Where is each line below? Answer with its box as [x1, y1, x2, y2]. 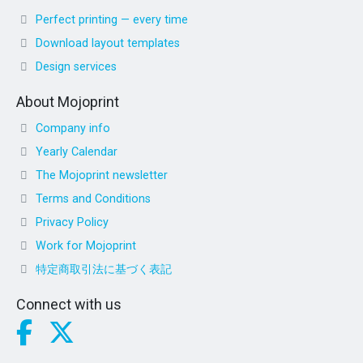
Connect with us [16, 295, 122, 313]
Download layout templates [36, 36, 180, 50]
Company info [36, 121, 110, 135]
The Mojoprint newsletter [36, 168, 168, 182]
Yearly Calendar [36, 144, 117, 159]
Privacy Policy [36, 215, 109, 229]
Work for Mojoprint [36, 238, 136, 253]
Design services [36, 59, 117, 74]
